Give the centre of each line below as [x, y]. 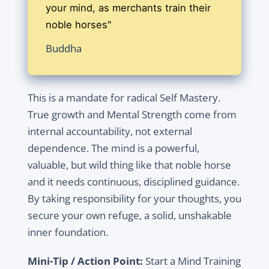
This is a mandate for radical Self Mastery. [124, 98]
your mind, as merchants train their [128, 8]
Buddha [63, 49]
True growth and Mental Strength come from [132, 115]
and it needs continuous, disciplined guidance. [133, 182]
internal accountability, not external [110, 131]
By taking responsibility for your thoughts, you [134, 199]
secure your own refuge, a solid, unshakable [129, 216]
